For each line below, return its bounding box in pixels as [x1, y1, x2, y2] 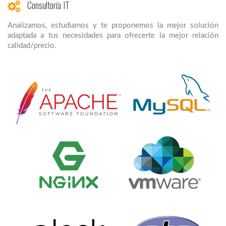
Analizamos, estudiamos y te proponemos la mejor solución [8, 21, 218, 29]
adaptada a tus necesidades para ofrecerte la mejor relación [8, 31, 218, 39]
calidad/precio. [8, 41, 56, 49]
